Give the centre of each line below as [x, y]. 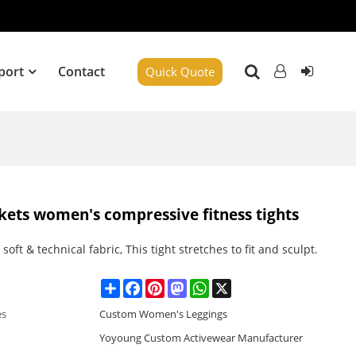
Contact [82, 72]
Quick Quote [180, 71]
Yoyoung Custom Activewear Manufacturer [201, 337]
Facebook [165, 285]
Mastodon [211, 285]
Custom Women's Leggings [163, 313]
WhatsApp [233, 285]
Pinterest [186, 285]
